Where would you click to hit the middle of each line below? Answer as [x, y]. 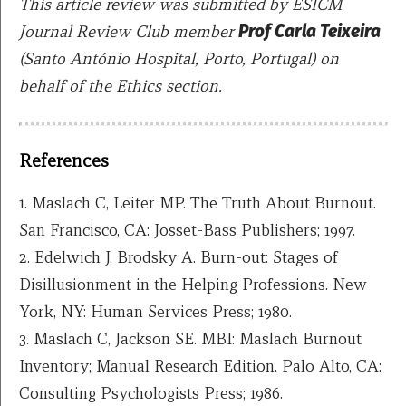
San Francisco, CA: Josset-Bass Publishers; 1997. [187, 230]
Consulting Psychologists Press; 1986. [151, 393]
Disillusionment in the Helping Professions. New [193, 285]
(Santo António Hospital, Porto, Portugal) [167, 59]
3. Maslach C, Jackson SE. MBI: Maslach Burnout [190, 339]
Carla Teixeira [328, 32]
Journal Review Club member [129, 32]
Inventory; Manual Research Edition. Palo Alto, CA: [200, 366]
